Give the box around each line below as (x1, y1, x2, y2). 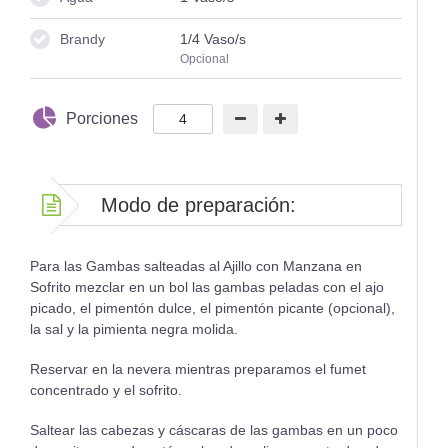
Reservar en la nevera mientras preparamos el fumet (30, 360, 366, 377)
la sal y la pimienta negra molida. (30, 320, 238, 337)
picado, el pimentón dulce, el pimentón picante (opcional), (30, 299, 395, 316)
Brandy (60, 30, 105, 47)
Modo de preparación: (101, 193, 296, 216)
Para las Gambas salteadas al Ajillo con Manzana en (30, 257, 362, 274)
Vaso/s (199, 30, 246, 47)
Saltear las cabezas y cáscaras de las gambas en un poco (30, 421, 398, 438)
